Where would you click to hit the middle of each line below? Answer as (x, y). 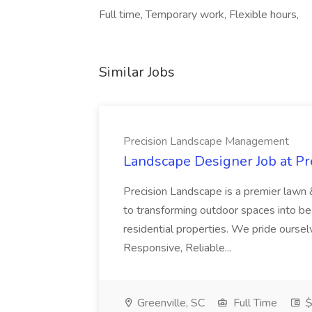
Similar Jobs (137, 72)
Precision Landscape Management (206, 141)
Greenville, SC (170, 303)
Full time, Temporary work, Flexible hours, (199, 15)
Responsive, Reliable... (177, 248)
